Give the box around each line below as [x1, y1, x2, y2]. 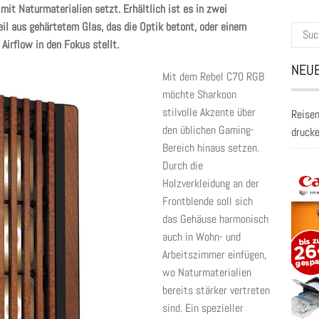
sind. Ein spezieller [162, 300, 244, 315]
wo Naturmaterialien [162, 265, 251, 280]
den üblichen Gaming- [162, 122, 254, 137]
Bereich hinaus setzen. [162, 140, 259, 155]
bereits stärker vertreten [162, 283, 270, 298]
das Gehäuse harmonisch [162, 211, 268, 226]
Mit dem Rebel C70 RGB [162, 69, 264, 84]
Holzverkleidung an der [162, 176, 259, 191]
